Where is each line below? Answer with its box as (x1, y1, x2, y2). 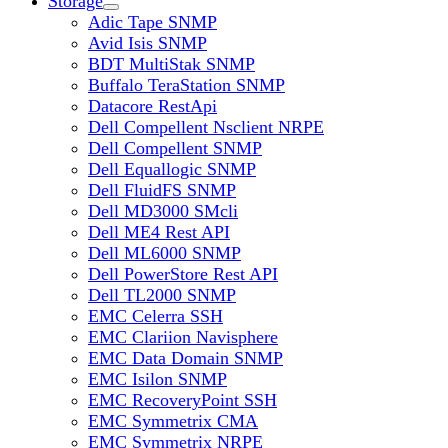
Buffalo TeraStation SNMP (88, 75, 285, 95)
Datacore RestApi (88, 96, 217, 116)
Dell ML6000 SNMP (88, 243, 241, 263)
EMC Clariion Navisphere (88, 327, 278, 347)
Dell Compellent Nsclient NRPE (88, 117, 324, 137)
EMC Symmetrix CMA (88, 411, 258, 431)
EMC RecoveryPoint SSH (88, 390, 277, 410)
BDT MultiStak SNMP (88, 54, 255, 74)
